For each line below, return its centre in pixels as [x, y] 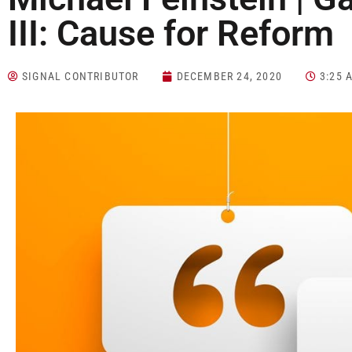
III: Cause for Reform [171, 34]
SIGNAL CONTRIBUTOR [81, 77]
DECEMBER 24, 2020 [229, 77]
